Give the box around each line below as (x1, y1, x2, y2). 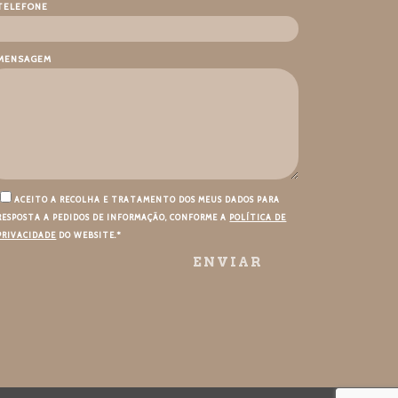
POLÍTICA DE (229, 212, 287, 222)
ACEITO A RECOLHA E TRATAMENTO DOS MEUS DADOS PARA (14, 195, 281, 204)
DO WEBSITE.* (56, 230, 123, 240)
